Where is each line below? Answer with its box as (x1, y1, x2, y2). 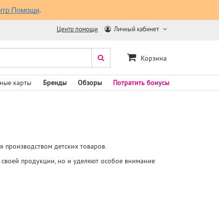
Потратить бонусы (113, 78, 169, 87)
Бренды (43, 78, 66, 87)
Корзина (141, 54, 167, 63)
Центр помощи (57, 25, 98, 33)
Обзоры (77, 78, 102, 87)
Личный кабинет (112, 25, 160, 33)
